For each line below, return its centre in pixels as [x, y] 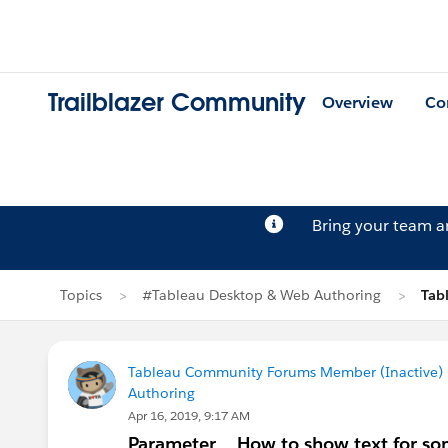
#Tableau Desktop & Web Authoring [261, 295]
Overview [357, 103]
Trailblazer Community [177, 103]
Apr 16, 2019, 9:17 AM [189, 415]
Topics [81, 295]
